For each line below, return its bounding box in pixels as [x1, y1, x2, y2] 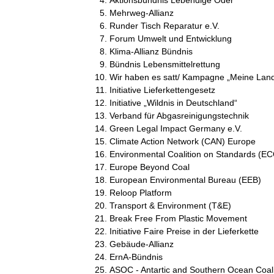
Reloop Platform [109, 187, 172, 198]
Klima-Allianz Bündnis [109, 46, 193, 56]
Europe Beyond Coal [109, 161, 190, 172]
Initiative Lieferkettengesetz [109, 84, 215, 95]
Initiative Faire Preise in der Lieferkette [109, 226, 259, 236]
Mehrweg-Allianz [109, 7, 174, 18]
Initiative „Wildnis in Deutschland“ [109, 97, 237, 108]
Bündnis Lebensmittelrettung [109, 59, 220, 69]
